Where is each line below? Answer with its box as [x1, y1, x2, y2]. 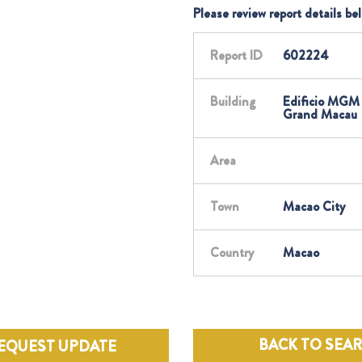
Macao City [283, 197, 345, 216]
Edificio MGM [283, 92, 360, 111]
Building [210, 92, 256, 111]
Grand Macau [283, 105, 357, 124]
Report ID [210, 46, 263, 65]
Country [210, 243, 254, 262]
